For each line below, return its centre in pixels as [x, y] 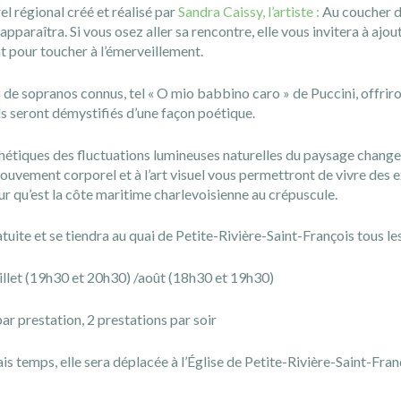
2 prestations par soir [152, 320]
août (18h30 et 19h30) [208, 277]
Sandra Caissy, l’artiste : [251, 12]
